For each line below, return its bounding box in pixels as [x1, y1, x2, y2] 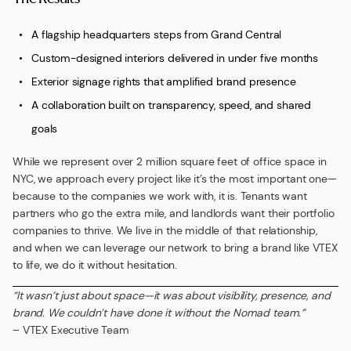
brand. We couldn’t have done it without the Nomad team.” [13, 306, 306, 320]
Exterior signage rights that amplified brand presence [31, 74, 296, 89]
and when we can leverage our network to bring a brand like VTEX [13, 241, 338, 255]
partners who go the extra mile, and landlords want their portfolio [13, 206, 335, 220]
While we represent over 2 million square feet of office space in [13, 154, 327, 168]
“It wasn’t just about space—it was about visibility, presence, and [13, 288, 331, 302]
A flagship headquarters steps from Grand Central [31, 27, 282, 42]
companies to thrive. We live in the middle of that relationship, [13, 223, 317, 237]
